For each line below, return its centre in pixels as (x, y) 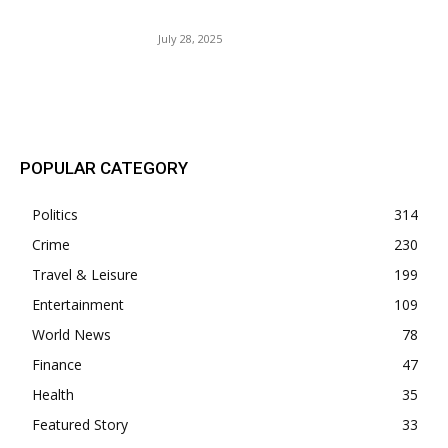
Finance (57, 364)
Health (53, 394)
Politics (55, 214)
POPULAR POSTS (88, 88)
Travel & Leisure (85, 274)
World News (71, 334)
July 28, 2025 (190, 38)
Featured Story (80, 424)
